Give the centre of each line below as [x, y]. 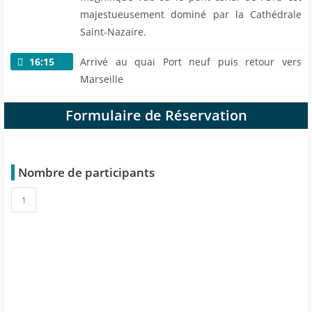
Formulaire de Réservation [156, 115]
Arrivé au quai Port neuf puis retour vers [191, 62]
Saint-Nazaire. [113, 32]
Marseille [102, 79]
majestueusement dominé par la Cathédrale [191, 14]
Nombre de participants [86, 172]
